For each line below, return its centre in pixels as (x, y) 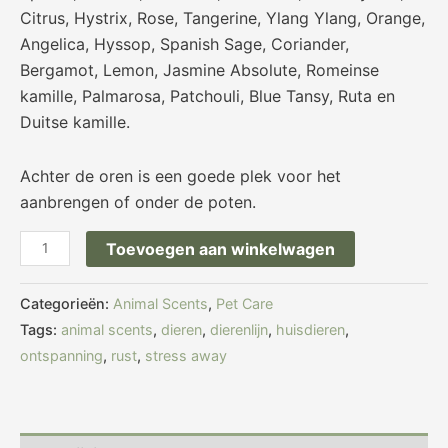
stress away (186, 356)
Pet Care (244, 304)
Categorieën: (66, 304)
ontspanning (61, 356)
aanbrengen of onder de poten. (138, 201)
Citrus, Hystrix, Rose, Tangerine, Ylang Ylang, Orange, (222, 17)
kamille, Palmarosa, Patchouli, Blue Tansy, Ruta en (207, 95)
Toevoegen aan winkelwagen (220, 248)
